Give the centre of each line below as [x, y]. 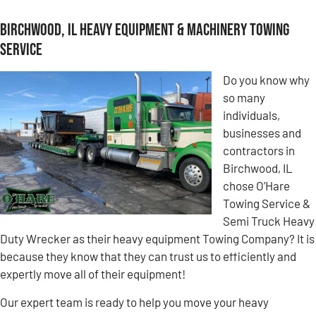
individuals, [251, 115]
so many [244, 98]
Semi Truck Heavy [269, 221]
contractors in [259, 151]
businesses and [262, 133]
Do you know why [266, 80]
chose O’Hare [256, 186]
